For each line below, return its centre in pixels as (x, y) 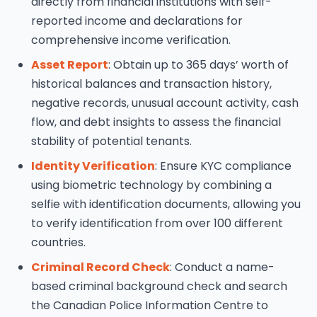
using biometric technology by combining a (151, 185)
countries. (58, 242)
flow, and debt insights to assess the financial (156, 122)
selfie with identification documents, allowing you (166, 204)
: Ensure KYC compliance (223, 166)
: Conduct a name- (222, 267)
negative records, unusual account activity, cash (165, 103)
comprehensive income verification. (131, 40)
